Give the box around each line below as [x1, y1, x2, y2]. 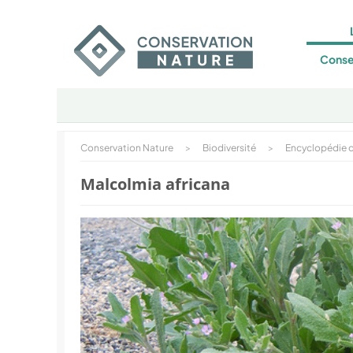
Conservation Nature [80, 142, 173, 154]
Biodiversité [203, 142, 256, 154]
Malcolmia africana [80, 173, 230, 195]
